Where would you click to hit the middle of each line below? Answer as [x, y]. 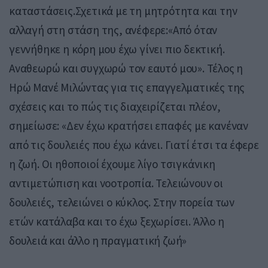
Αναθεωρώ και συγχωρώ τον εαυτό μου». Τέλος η [126, 68]
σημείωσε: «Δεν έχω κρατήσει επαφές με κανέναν [129, 125]
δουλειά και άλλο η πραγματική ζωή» [98, 240]
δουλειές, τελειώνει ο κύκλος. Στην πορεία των [122, 202]
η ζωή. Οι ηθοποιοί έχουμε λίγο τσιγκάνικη [112, 164]
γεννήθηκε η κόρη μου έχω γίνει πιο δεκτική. [117, 49]
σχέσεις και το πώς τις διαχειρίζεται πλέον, [115, 106]
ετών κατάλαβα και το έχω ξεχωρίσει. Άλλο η [117, 221]
